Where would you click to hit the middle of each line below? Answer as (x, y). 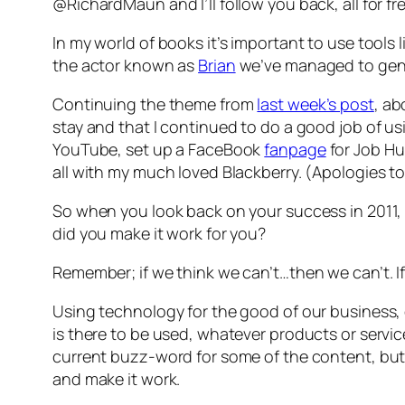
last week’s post (316, 104)
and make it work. (117, 379)
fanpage (295, 150)
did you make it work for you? (160, 234)
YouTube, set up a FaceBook (159, 150)
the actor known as (126, 66)
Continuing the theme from (155, 104)
